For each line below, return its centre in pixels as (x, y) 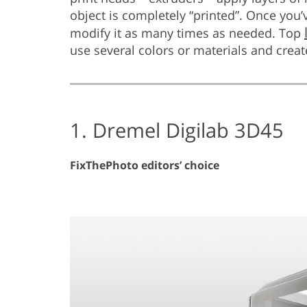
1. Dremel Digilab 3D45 (177, 130)
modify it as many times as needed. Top (187, 33)
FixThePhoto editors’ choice (145, 165)
